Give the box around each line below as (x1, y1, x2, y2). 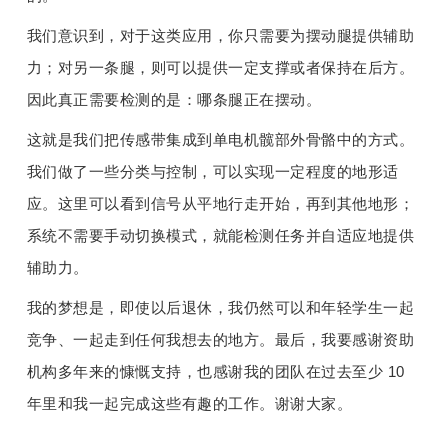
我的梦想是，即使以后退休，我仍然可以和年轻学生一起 (26, 300, 415, 317)
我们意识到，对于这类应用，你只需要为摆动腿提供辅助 (26, 28, 415, 45)
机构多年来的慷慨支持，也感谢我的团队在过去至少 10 (26, 364, 405, 381)
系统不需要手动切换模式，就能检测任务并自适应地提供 (26, 228, 415, 245)
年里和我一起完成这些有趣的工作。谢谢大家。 (26, 396, 353, 413)
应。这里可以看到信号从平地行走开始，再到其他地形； (26, 196, 415, 213)
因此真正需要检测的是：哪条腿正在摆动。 (26, 92, 322, 109)
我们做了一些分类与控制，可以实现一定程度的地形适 (26, 164, 399, 181)
